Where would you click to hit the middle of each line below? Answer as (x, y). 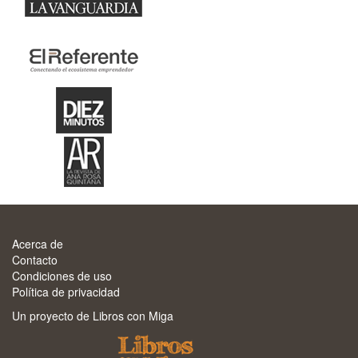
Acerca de (38, 244)
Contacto (35, 260)
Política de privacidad (66, 292)
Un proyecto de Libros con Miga (93, 316)
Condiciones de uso (62, 276)
